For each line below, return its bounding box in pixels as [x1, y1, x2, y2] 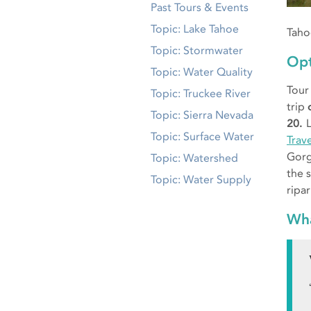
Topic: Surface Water [151, 130, 254, 144]
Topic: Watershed [151, 151, 238, 165]
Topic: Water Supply [151, 173, 251, 187]
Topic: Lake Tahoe [151, 22, 239, 36]
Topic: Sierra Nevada [151, 108, 253, 122]
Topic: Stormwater [151, 44, 243, 58]
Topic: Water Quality [151, 65, 253, 79]
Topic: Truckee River [151, 87, 251, 101]
